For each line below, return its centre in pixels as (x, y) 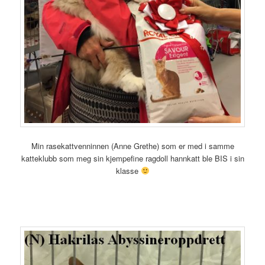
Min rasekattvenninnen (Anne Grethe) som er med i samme (132, 146)
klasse (128, 171)
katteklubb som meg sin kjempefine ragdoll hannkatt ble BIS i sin (132, 159)
